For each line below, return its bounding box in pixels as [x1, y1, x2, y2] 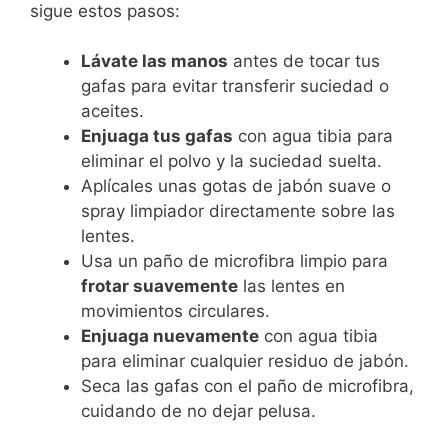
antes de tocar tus [228, 51, 380, 72]
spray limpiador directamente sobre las [81, 201, 395, 222]
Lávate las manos [81, 51, 228, 72]
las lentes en [238, 276, 345, 297]
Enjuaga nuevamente [81, 326, 259, 347]
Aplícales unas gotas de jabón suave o [81, 176, 391, 197]
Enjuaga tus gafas [81, 126, 233, 147]
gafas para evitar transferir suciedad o [81, 76, 389, 97]
